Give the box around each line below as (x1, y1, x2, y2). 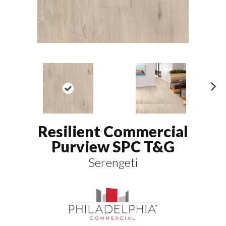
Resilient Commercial (38, 122, 188, 141)
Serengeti (88, 155, 138, 170)
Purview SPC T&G (51, 137, 175, 156)
